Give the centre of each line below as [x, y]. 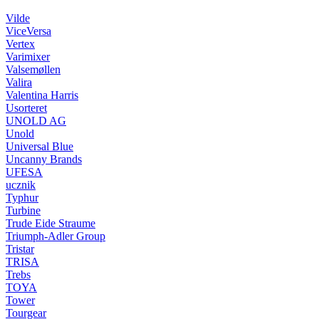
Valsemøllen [33, 69]
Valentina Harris [42, 95]
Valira [19, 82]
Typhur [22, 198]
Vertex [20, 44]
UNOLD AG [36, 121]
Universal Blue [40, 146]
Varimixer [28, 57]
